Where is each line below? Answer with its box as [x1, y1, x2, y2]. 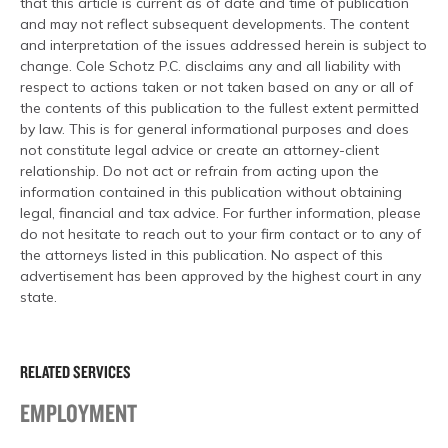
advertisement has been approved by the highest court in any [20, 267, 421, 285]
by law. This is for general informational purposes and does [20, 120, 409, 138]
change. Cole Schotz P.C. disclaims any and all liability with [20, 57, 401, 75]
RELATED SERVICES [20, 361, 131, 382]
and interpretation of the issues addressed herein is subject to [20, 36, 427, 54]
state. [20, 288, 57, 306]
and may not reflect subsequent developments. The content [20, 15, 409, 33]
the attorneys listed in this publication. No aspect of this [20, 246, 383, 264]
